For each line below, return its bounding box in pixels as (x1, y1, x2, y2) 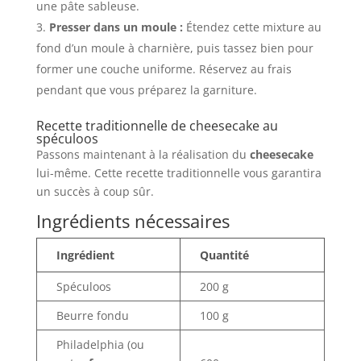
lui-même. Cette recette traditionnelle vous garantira (35, 164, 322, 180)
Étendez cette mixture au (182, 19, 322, 35)
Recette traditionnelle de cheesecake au (35, 116, 278, 135)
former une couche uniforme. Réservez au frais (35, 60, 292, 77)
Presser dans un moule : (48, 19, 183, 35)
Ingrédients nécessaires (35, 208, 230, 233)
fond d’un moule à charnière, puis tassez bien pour (35, 39, 313, 56)
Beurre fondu (56, 307, 129, 323)
